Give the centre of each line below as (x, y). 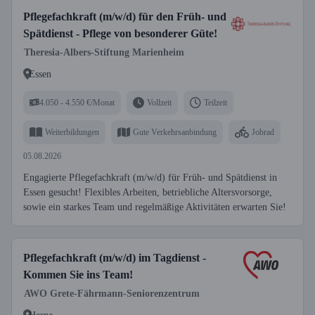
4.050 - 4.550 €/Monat (77, 102)
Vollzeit (159, 102)
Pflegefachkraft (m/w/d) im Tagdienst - (115, 258)
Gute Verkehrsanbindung (175, 132)
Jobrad (263, 132)
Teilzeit (216, 102)
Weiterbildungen (72, 132)
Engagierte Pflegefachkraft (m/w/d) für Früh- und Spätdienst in (150, 178)
